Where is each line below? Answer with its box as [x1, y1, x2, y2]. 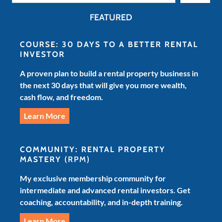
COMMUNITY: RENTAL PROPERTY [20, 144, 166, 154]
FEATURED [90, 11, 132, 22]
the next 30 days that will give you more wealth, [20, 80, 187, 90]
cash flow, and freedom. [20, 92, 103, 102]
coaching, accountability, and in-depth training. [20, 197, 183, 207]
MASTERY [20, 154, 61, 164]
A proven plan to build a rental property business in [20, 68, 198, 78]
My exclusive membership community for [20, 173, 166, 183]
